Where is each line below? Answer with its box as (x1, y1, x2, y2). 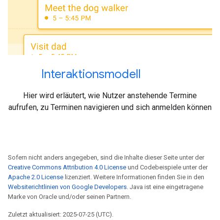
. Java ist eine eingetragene (127, 183, 203, 191)
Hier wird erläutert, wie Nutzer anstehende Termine (23, 91, 197, 100)
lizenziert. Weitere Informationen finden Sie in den (63, 173, 204, 181)
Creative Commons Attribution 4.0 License (8, 164, 126, 171)
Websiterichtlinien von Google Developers (8, 183, 127, 191)
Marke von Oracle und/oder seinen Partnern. (8, 193, 131, 200)
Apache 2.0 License (8, 173, 63, 181)
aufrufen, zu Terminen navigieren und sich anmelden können (8, 103, 212, 112)
